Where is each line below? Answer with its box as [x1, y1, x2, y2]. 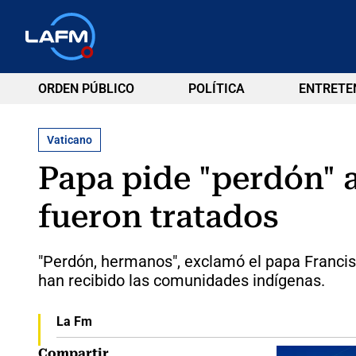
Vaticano [47, 133, 92, 146]
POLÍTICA [188, 81, 245, 96]
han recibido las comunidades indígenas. [38, 270, 325, 290]
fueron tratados [38, 197, 279, 235]
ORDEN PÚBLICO [38, 81, 134, 96]
